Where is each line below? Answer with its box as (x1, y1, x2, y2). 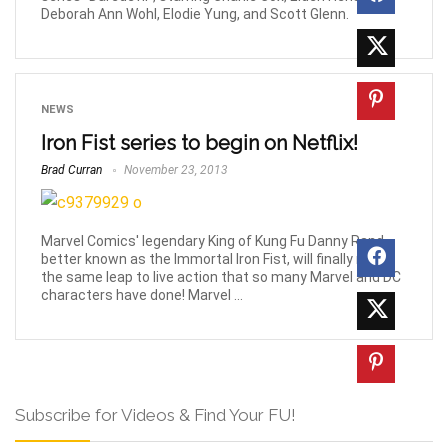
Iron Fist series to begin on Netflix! (41, 131, 358, 156)
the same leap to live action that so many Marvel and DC (41, 268, 401, 285)
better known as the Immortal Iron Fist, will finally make (41, 250, 392, 267)
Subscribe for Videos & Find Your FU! (15, 404, 296, 425)
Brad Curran (41, 163, 102, 178)
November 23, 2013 (121, 163, 228, 178)
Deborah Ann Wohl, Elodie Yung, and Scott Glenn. (41, 6, 349, 23)
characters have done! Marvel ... (41, 286, 243, 303)
